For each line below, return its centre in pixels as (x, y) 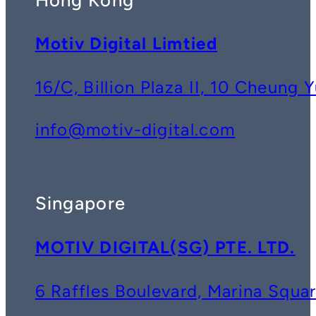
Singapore (80, 203)
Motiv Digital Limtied (126, 44)
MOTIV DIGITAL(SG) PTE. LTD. (165, 247)
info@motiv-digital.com (135, 130)
